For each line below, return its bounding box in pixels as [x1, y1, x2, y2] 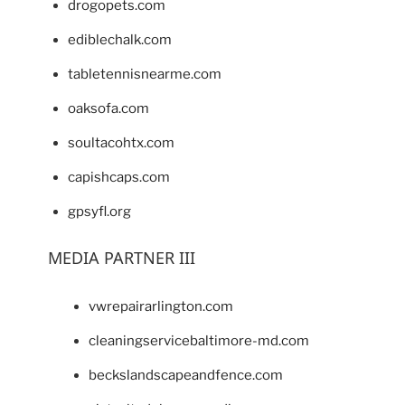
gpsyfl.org [68, 203, 131, 221]
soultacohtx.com [68, 135, 174, 152]
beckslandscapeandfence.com [88, 366, 283, 383]
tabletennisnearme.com [68, 66, 221, 83]
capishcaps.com [68, 169, 170, 186]
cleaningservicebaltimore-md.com [88, 332, 309, 349]
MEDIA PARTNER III [47, 247, 195, 269]
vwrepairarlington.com [88, 297, 233, 315]
